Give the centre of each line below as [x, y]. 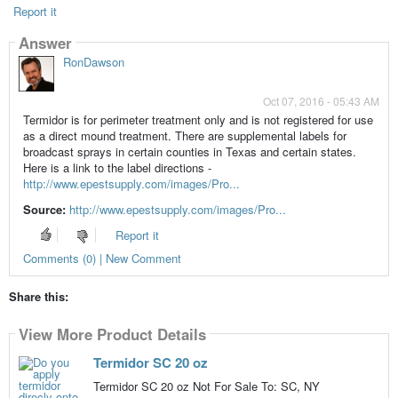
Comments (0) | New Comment [102, 259]
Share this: [38, 297]
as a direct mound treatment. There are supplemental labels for [184, 136]
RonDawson [93, 62]
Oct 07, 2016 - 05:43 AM [322, 101]
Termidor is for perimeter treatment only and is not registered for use [198, 120]
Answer [45, 42]
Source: [44, 210]
